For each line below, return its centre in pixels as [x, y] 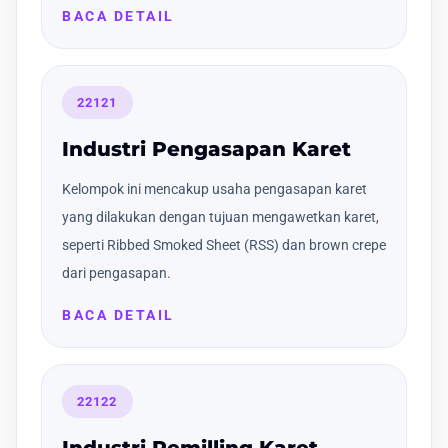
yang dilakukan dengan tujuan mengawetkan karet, [220, 217]
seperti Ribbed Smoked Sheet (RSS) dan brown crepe [224, 245]
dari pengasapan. [116, 273]
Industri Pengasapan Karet [206, 149]
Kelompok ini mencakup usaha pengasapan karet [214, 189]
